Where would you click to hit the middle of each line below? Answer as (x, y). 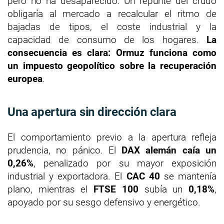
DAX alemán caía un (169, 150)
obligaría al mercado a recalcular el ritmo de (112, 14)
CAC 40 (143, 176)
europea (25, 79)
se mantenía (188, 176)
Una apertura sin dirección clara (92, 112)
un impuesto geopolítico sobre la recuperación (112, 66)
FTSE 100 (116, 189)
